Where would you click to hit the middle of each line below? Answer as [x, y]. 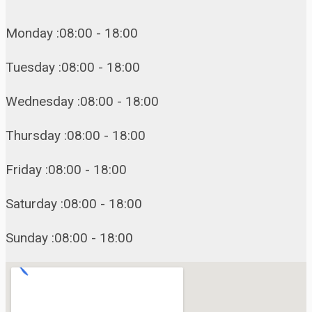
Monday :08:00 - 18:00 [72, 33]
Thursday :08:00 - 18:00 [76, 136]
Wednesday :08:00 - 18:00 [82, 102]
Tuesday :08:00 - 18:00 [73, 68]
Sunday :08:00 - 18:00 [69, 238]
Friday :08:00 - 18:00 [66, 170]
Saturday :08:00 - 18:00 [74, 204]
